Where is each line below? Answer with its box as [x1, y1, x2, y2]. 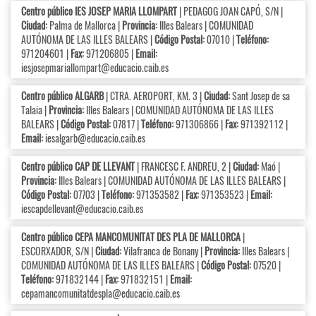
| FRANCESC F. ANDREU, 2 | [135, 159, 233, 174]
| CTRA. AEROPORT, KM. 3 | [104, 88, 204, 104]
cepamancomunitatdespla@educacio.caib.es [21, 286, 180, 301]
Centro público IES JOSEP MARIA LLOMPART [21, 4, 177, 19]
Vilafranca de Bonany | [121, 243, 205, 259]
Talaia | [21, 102, 49, 118]
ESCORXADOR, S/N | [21, 243, 95, 259]
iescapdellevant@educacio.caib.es [21, 201, 143, 217]
